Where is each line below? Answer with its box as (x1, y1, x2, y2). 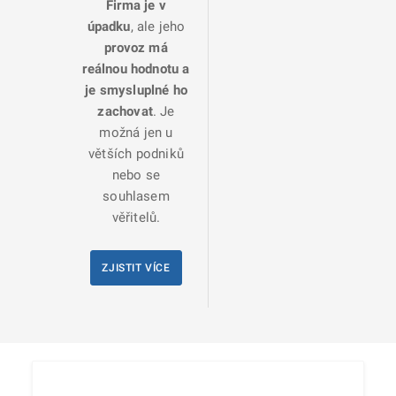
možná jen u (99, 124, 173, 141)
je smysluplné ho (85, 81, 187, 98)
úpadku (87, 18, 131, 34)
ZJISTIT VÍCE (102, 261, 171, 274)
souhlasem (103, 187, 170, 204)
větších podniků (88, 145, 184, 162)
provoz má (104, 39, 168, 56)
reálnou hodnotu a (82, 60, 190, 77)
